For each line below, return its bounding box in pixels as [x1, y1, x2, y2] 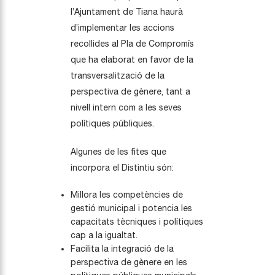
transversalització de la [71, 70, 165, 80]
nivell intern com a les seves [71, 102, 182, 112]
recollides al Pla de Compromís [71, 38, 194, 48]
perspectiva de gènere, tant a [71, 86, 190, 96]
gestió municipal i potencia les [71, 203, 192, 213]
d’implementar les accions [71, 22, 174, 33]
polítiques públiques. [71, 118, 154, 128]
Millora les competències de [71, 189, 183, 199]
